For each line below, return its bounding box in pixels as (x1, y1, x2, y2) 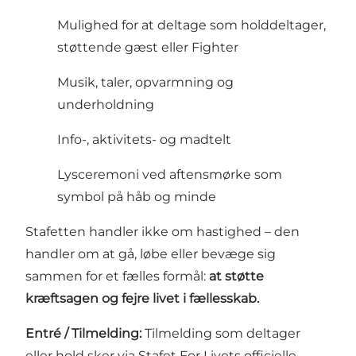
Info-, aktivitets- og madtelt (57, 131, 231, 147)
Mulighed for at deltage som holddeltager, (57, 17, 326, 33)
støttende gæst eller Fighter (57, 39, 238, 55)
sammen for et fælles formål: (25, 268, 209, 284)
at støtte (209, 268, 264, 284)
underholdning (57, 96, 154, 112)
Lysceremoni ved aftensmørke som (57, 166, 282, 182)
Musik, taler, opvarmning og (57, 74, 234, 90)
